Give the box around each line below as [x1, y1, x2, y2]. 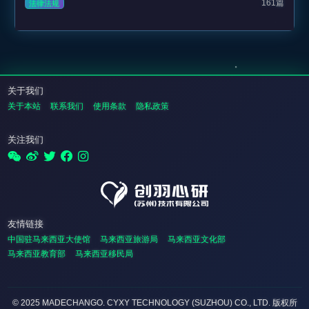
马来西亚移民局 [74, 248, 133, 259]
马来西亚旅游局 [99, 234, 158, 244]
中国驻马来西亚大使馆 [7, 234, 90, 244]
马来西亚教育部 [7, 248, 66, 259]
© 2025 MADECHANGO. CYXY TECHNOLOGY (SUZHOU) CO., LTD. [12, 298, 272, 308]
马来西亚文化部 [167, 234, 226, 244]
